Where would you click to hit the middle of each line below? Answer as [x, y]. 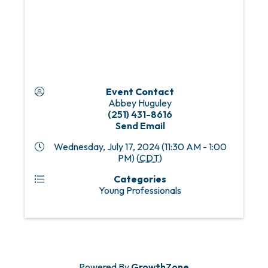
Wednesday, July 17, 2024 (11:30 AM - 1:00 [140, 147]
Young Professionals [140, 191]
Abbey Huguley [140, 103]
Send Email [140, 126]
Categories [140, 179]
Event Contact [140, 92]
